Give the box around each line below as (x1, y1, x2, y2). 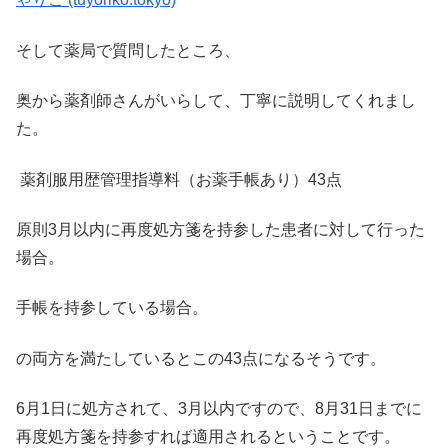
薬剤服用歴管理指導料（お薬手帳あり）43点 (16, 170, 342, 188)
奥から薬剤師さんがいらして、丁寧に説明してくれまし (16, 92, 416, 110)
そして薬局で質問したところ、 (16, 41, 240, 59)
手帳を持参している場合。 (16, 299, 208, 317)
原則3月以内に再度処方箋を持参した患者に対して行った (16, 220, 425, 238)
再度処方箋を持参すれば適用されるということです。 (16, 428, 400, 446)
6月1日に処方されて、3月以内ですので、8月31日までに (16, 400, 422, 418)
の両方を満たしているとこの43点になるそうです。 (16, 349, 386, 367)
